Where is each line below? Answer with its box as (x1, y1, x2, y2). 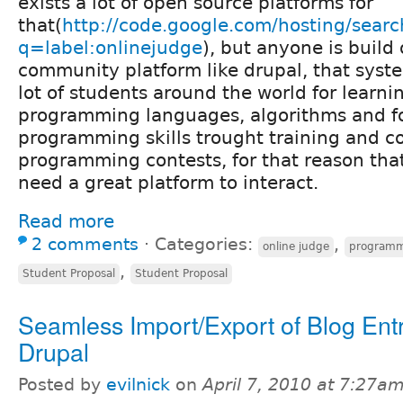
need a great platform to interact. (18, 171, 318, 193)
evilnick (106, 374, 170, 394)
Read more (18, 210, 114, 232)
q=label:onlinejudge (18, 36, 202, 58)
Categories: (155, 234, 258, 254)
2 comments (31, 234, 139, 254)
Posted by (18, 374, 106, 394)
